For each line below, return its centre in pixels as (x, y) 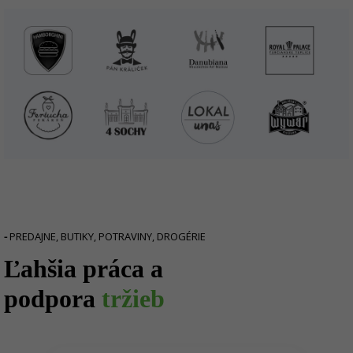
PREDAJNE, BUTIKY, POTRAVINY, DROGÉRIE (106, 237)
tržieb (133, 299)
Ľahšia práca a (84, 269)
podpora (53, 299)
